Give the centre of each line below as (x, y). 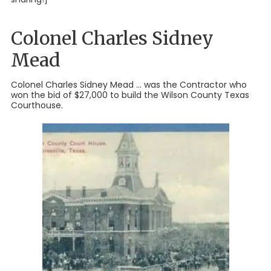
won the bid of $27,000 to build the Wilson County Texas (130, 95)
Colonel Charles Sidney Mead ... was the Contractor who (129, 84)
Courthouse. (37, 105)
